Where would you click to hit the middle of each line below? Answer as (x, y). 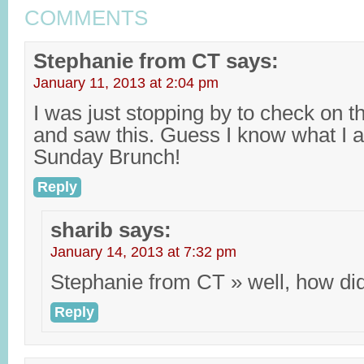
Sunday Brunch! (107, 157)
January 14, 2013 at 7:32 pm (143, 252)
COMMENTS (86, 18)
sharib (82, 230)
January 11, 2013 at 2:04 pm (126, 83)
